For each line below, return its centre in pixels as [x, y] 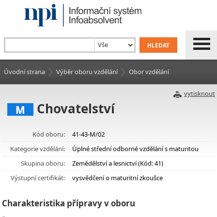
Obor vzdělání [149, 72]
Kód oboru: [49, 134]
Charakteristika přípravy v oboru [69, 203]
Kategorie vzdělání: [38, 149]
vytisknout [200, 93]
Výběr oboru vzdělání [87, 72]
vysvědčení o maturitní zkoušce [117, 178]
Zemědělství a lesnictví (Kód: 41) [118, 163]
